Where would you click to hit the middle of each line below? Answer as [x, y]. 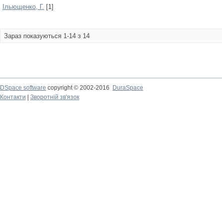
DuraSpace [128, 88]
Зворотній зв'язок [55, 97]
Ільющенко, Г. [23, 7]
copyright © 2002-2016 [79, 88]
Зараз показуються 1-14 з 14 [47, 36]
